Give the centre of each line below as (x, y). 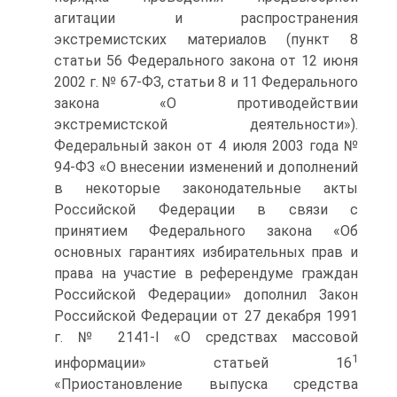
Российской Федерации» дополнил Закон (206, 295)
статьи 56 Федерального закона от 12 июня (206, 61)
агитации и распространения (206, 18)
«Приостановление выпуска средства (206, 385)
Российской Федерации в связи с (206, 210)
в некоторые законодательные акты (206, 188)
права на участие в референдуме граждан (206, 273)
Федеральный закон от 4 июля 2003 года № (206, 146)
